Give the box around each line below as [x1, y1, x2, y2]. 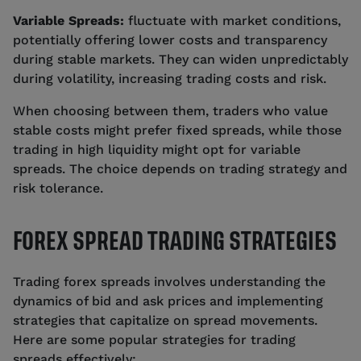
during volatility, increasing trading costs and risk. [13, 70, 326, 86]
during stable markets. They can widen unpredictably [13, 51, 348, 67]
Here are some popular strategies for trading [13, 331, 296, 347]
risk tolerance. [13, 180, 103, 196]
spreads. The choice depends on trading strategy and [13, 160, 347, 176]
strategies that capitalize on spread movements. [13, 312, 317, 328]
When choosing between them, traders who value [13, 102, 328, 118]
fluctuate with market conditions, [124, 12, 341, 28]
